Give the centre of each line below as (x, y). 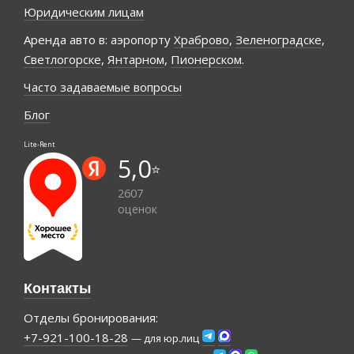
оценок (137, 209)
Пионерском (206, 60)
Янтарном (136, 60)
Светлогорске (62, 60)
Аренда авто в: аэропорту (99, 40)
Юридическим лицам (84, 12)
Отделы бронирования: (91, 317)
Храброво (201, 40)
